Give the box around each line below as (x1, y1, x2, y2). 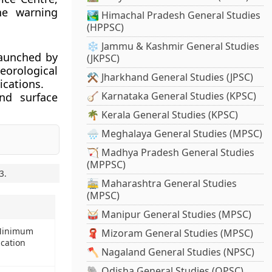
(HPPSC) (87, 21, 124, 35)
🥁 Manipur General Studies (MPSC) (87, 208, 252, 222)
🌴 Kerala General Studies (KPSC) (87, 108, 239, 122)
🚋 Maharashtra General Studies (87, 177, 237, 191)
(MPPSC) (87, 158, 126, 172)
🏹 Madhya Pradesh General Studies (87, 146, 255, 160)
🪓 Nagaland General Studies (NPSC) (87, 245, 255, 259)
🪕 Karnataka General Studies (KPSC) (87, 89, 257, 103)
